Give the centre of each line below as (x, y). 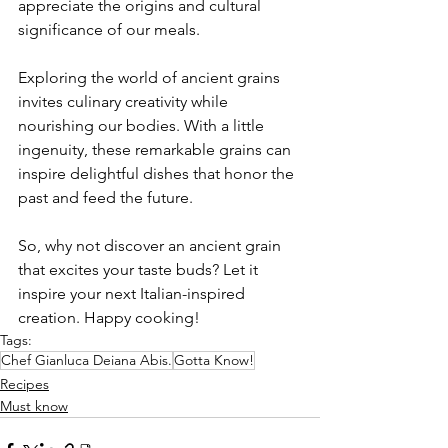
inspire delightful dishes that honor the (158, 173)
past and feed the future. (105, 197)
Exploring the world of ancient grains (151, 77)
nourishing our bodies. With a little (143, 125)
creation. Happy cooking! (109, 317)
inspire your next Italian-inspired (133, 293)
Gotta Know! (214, 359)
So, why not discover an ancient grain (151, 245)
